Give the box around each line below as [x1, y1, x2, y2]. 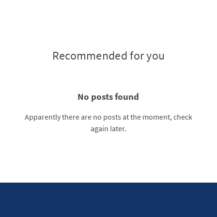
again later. [90, 123, 126, 133]
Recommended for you [52, 48, 165, 63]
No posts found [77, 91, 139, 102]
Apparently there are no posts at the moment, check [24, 111, 192, 122]
